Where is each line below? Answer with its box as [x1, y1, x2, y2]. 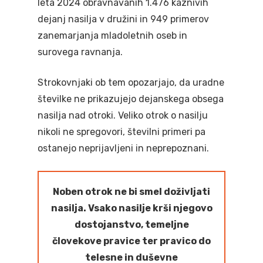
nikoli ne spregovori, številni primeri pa [38, 126, 205, 137]
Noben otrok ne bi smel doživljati [53, 186, 210, 197]
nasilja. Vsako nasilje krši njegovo [50, 203, 213, 214]
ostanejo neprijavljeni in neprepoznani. [38, 143, 209, 154]
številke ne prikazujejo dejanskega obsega [38, 93, 224, 104]
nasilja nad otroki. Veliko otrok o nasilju [38, 110, 208, 121]
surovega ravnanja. [38, 46, 123, 58]
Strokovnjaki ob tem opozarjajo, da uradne [38, 77, 224, 88]
